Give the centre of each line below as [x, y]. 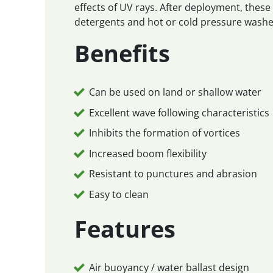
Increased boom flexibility [148, 153]
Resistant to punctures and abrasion [173, 174]
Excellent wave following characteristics [179, 112]
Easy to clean [119, 194]
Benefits [122, 53]
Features [125, 228]
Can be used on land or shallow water [175, 92]
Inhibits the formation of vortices [165, 133]
